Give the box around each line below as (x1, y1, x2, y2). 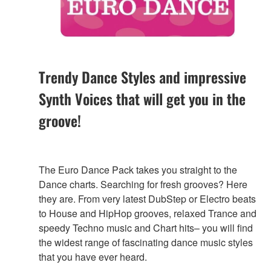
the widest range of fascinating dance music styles (39, 235, 253, 249)
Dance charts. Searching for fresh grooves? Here (39, 177, 247, 191)
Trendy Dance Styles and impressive (39, 65, 246, 88)
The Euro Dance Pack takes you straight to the (39, 162, 237, 177)
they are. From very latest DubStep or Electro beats (39, 191, 256, 206)
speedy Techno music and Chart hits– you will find (39, 220, 253, 235)
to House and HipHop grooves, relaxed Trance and (39, 206, 256, 220)
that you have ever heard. (39, 249, 147, 264)
